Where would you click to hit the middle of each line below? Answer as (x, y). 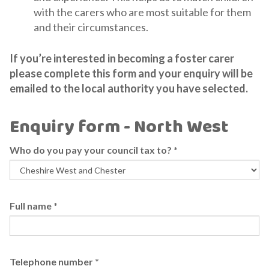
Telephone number (52, 261)
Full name (32, 206)
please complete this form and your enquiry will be (131, 73)
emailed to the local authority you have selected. (129, 88)
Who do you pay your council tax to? (92, 150)
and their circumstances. (91, 27)
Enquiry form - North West (119, 128)
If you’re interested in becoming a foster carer (122, 58)
